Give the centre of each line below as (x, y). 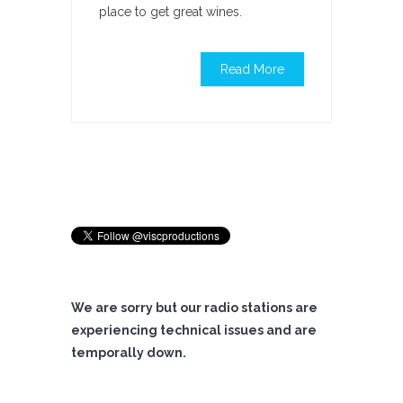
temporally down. (129, 353)
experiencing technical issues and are (194, 330)
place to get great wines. (170, 12)
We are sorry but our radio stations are (194, 308)
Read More (252, 69)
